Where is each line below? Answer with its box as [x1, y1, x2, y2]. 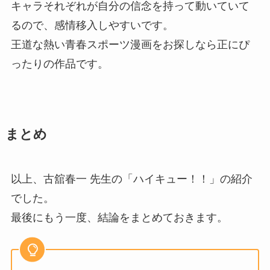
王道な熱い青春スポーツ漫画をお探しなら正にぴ [10, 39, 250, 51]
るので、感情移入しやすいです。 [10, 19, 174, 32]
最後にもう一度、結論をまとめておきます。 [10, 212, 228, 224]
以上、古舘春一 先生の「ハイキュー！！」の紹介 [10, 173, 253, 186]
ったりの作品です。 [10, 58, 108, 71]
